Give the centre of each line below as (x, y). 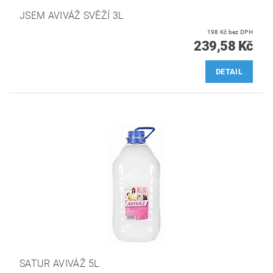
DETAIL (229, 71)
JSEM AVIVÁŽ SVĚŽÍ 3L (72, 15)
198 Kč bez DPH (240, 32)
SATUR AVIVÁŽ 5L (59, 264)
